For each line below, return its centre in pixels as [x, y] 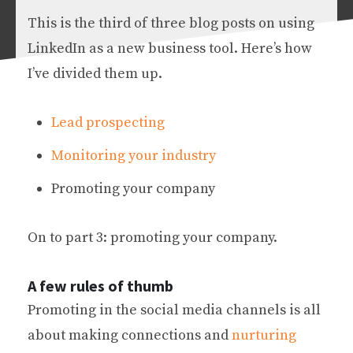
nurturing [264, 335]
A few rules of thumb [100, 286]
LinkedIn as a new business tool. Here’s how [170, 48]
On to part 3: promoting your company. [152, 238]
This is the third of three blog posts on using [171, 23]
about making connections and [130, 335]
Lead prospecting [108, 123]
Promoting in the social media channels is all [174, 310]
